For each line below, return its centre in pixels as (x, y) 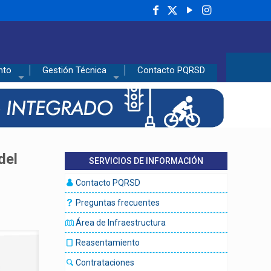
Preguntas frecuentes (117, 203)
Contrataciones (104, 263)
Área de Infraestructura (120, 223)
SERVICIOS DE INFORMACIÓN (146, 161)
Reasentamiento (107, 243)
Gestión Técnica (74, 70)
